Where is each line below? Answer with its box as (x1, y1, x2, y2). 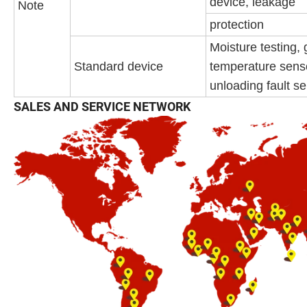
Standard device (74, 60, 163, 74)
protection (210, 18, 264, 32)
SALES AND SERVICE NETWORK (14, 99, 191, 114)
